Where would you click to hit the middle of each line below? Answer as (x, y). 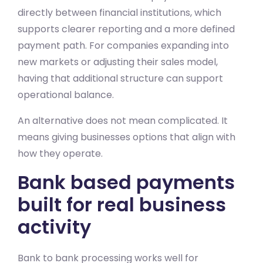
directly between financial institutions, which (119, 12)
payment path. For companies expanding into (123, 45)
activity (54, 227)
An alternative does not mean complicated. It (123, 120)
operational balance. (66, 95)
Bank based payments (126, 182)
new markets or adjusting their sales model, (118, 62)
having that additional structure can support (120, 78)
